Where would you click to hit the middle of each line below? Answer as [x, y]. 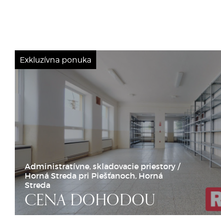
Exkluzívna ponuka [55, 59]
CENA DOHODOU [90, 201]
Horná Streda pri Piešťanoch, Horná [94, 176]
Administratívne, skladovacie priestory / [102, 166]
